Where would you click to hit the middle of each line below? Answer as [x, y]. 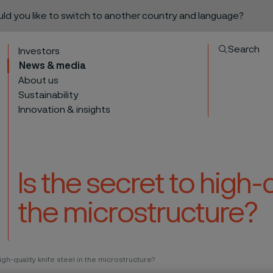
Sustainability [49, 95]
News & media [53, 66]
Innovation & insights [65, 110]
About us [39, 80]
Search [244, 49]
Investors [39, 51]
